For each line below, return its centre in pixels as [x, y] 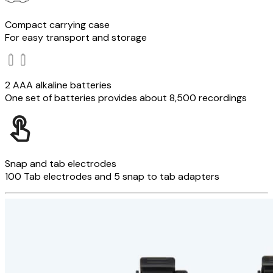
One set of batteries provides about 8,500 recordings [126, 98]
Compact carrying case [57, 25]
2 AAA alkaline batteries [58, 85]
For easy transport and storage [76, 37]
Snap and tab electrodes [61, 164]
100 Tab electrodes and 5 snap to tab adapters [112, 176]
